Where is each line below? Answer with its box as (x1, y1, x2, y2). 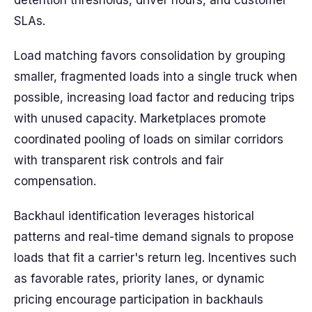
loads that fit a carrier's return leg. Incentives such (14, 251, 297, 265)
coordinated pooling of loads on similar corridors (14, 132, 283, 146)
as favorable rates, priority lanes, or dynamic (14, 272, 265, 286)
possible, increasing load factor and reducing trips (14, 91, 295, 104)
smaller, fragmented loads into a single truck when (14, 70, 297, 84)
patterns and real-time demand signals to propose (14, 230, 294, 244)
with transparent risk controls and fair (14, 153, 224, 167)
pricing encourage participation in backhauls (14, 292, 263, 306)
